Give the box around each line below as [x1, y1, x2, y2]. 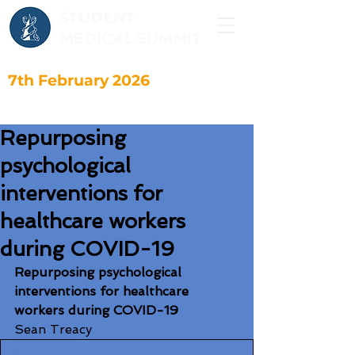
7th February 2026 [8, 71, 150, 90]
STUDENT [59, 9, 135, 27]
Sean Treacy [14, 322, 92, 337]
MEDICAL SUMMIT [59, 29, 205, 48]
